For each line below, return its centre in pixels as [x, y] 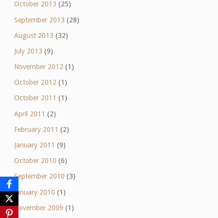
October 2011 [35, 98]
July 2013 [28, 51]
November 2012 [38, 67]
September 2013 [39, 20]
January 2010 [34, 192]
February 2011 [36, 129]
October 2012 [35, 82]
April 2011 [29, 114]
